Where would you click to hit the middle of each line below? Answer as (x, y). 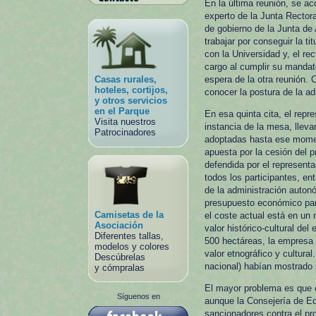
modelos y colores (132, 247)
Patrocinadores (125, 132)
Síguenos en (138, 296)
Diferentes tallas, (129, 236)
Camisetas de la (129, 215)
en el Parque (122, 111)
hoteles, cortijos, (131, 90)
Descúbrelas (120, 257)
